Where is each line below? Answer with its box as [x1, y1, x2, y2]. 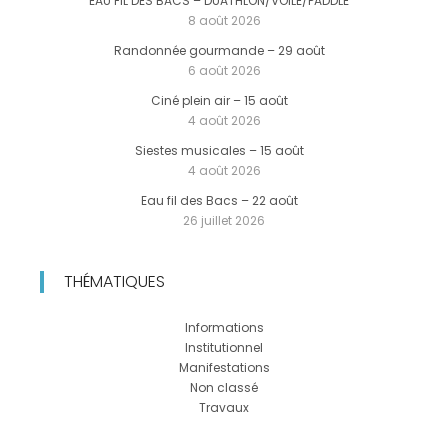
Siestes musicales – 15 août [134, 141, 304, 159]
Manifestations [178, 358, 270, 376]
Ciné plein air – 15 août [150, 91, 288, 109]
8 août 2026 [187, 11, 261, 29]
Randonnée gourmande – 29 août [113, 41, 325, 59]
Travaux [199, 398, 249, 416]
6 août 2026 [187, 61, 261, 79]
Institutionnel [185, 338, 263, 356]
